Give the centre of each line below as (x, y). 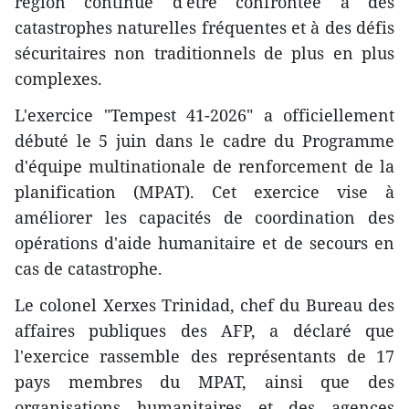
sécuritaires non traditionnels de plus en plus (204, 53)
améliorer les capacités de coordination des (204, 217)
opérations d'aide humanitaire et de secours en (204, 243)
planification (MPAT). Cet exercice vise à (204, 192)
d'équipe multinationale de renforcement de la (204, 166)
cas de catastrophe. (89, 268)
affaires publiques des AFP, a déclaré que (204, 330)
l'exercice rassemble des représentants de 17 (204, 356)
